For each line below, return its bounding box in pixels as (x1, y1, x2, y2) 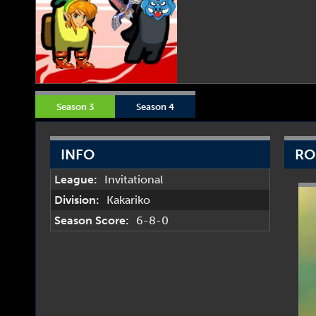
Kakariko (107, 193, 150, 207)
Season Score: (54, 214, 129, 227)
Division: (54, 193, 99, 207)
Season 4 (136, 101, 174, 112)
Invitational (104, 173, 163, 186)
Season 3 (56, 101, 94, 112)
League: (54, 173, 97, 186)
